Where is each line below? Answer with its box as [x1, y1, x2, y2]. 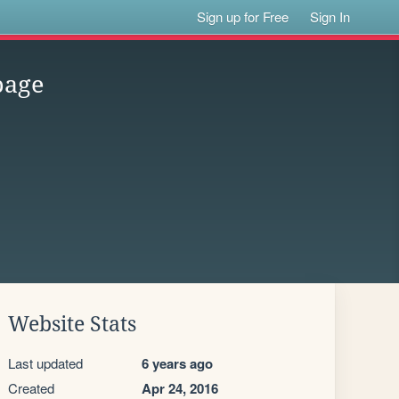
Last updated [8, 354, 83, 372]
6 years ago [142, 354, 213, 373]
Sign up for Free [197, 7, 289, 26]
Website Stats [8, 313, 136, 336]
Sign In [310, 7, 351, 26]
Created [8, 379, 54, 397]
